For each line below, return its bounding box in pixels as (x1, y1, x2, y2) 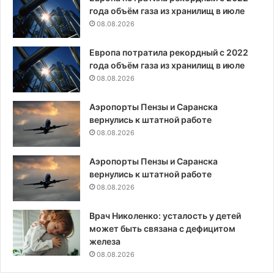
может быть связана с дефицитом (89, 223, 235, 234)
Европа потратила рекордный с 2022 (89, 46, 248, 57)
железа (89, 235, 120, 246)
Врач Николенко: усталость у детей (89, 210, 241, 221)
